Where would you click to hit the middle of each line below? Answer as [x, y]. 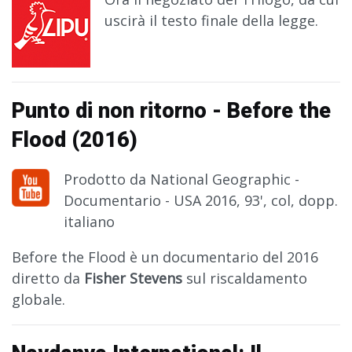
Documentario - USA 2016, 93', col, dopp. [201, 201]
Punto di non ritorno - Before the [171, 111]
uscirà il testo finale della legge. [211, 21]
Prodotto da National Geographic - [181, 180]
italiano [89, 222]
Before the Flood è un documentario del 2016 [165, 257]
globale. [38, 300]
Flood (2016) [75, 140]
